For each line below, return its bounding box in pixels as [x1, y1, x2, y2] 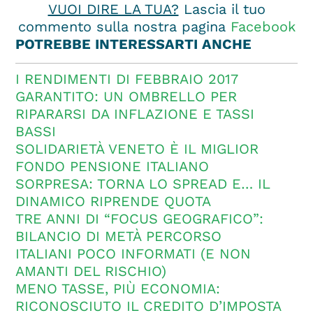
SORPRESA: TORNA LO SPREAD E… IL [15, 175, 270, 193]
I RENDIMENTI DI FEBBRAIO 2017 [15, 71, 239, 88]
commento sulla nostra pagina [17, 18, 226, 36]
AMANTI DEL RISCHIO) [15, 263, 167, 280]
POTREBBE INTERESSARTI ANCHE [15, 36, 252, 53]
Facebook [230, 18, 296, 36]
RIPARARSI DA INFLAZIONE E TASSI [15, 105, 255, 123]
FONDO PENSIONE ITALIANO [15, 158, 210, 175]
